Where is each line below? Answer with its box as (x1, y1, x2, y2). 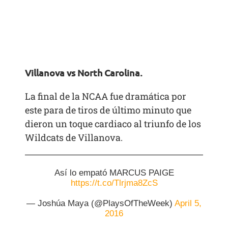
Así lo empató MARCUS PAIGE (54, 167, 174, 178)
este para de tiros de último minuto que (25, 103, 192, 116)
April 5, (175, 198, 202, 208)
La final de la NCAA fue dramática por (25, 90, 187, 102)
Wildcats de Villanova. (25, 131, 123, 144)
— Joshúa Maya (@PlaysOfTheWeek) (26, 198, 175, 208)
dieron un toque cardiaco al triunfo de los (25, 117, 202, 130)
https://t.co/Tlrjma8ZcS (70, 178, 158, 188)
